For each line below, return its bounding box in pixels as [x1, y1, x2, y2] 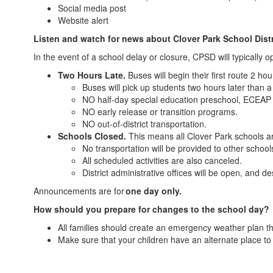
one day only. [124, 184, 184, 197]
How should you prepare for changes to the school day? [34, 202, 272, 215]
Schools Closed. [58, 129, 129, 142]
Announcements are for [34, 184, 124, 197]
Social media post [58, 1, 129, 14]
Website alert [58, 13, 111, 26]
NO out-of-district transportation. [82, 117, 209, 130]
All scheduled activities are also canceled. [82, 154, 244, 166]
